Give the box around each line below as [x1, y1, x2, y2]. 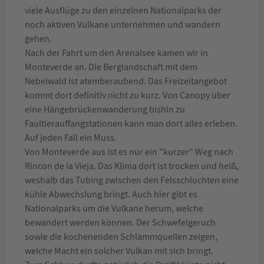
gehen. [25, 33, 54, 45]
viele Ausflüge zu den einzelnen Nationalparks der [25, 5, 222, 16]
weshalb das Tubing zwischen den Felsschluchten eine [25, 174, 239, 186]
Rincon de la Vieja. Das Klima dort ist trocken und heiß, [25, 160, 239, 172]
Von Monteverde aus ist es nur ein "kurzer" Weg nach [25, 146, 233, 158]
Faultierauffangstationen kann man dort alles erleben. [25, 118, 237, 130]
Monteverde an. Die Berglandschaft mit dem [25, 61, 197, 73]
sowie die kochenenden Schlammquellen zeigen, [25, 231, 217, 243]
